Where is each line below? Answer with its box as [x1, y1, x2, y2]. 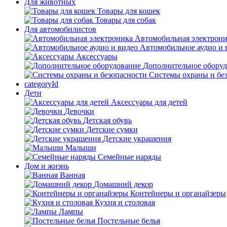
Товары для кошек [97, 7, 160, 15]
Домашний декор [94, 180, 153, 188]
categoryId [24, 80, 58, 88]
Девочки [64, 107, 94, 116]
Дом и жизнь [24, 162, 69, 170]
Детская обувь [83, 116, 132, 125]
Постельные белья [97, 216, 160, 225]
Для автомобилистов [24, 25, 96, 33]
